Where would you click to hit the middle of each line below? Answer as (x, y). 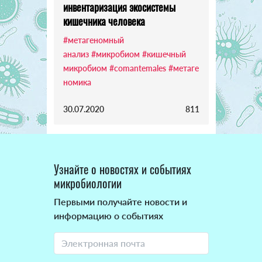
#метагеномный (93, 40)
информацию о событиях (108, 215)
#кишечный (164, 54)
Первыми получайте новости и (120, 201)
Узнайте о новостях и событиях (122, 169)
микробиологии (87, 183)
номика (77, 82)
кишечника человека (104, 21)
